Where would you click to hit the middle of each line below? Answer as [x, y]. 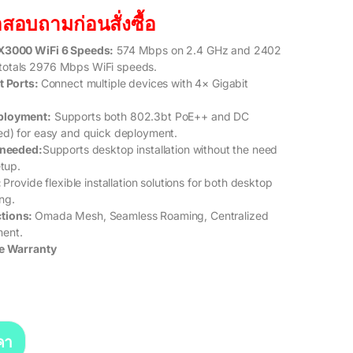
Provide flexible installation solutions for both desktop [138, 183]
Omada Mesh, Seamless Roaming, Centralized [152, 216]
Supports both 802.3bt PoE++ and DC [150, 117]
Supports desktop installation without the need [160, 150]
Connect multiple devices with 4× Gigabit [145, 84]
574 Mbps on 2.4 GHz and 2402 [198, 50]
